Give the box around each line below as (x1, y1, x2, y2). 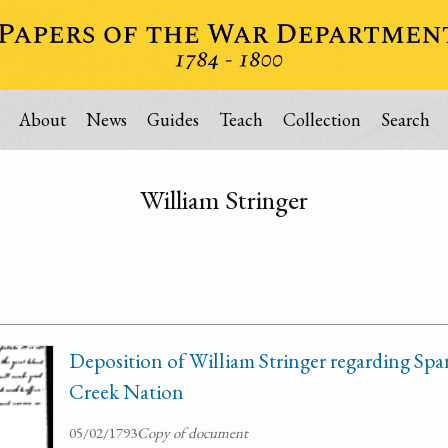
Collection (282, 108, 361, 131)
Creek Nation (69, 378, 184, 405)
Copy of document (137, 423, 248, 442)
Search (380, 108, 430, 131)
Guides (146, 108, 199, 131)
